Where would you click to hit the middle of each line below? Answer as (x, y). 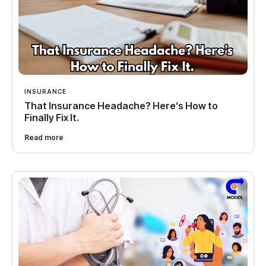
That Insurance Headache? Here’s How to (121, 106)
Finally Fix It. (52, 118)
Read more (44, 138)
